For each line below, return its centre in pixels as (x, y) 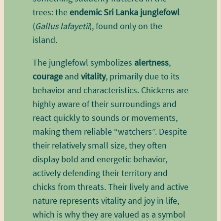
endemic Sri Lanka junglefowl (124, 12)
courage (47, 76)
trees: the (51, 12)
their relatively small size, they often (99, 145)
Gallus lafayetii (62, 26)
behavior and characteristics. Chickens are (110, 90)
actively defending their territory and (100, 173)
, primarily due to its (142, 76)
